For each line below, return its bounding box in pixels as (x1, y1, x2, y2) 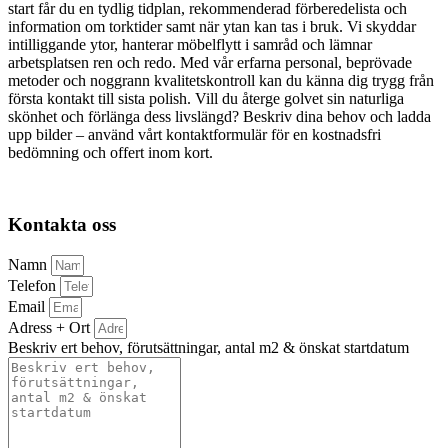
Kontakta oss (8, 214, 116, 236)
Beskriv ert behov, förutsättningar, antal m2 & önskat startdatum (8, 339, 409, 356)
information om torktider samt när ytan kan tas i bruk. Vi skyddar (8, 17, 416, 35)
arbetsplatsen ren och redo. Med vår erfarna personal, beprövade (8, 53, 412, 71)
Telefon (8, 277, 60, 294)
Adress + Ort (8, 319, 94, 336)
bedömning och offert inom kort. (8, 143, 213, 161)
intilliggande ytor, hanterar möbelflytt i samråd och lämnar (8, 35, 372, 53)
